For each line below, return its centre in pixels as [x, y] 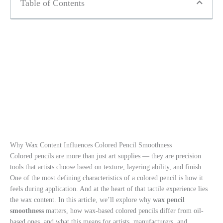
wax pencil [169, 200]
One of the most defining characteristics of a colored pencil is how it [107, 178]
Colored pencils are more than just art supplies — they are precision [106, 156]
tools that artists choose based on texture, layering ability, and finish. [107, 167]
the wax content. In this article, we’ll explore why [81, 200]
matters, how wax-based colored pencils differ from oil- [124, 211]
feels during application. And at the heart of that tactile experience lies [109, 189]
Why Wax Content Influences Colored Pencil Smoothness [91, 145]
